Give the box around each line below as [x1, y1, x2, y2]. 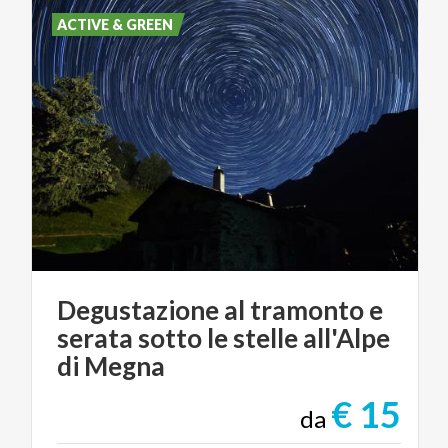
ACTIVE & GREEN [57, 16, 174, 34]
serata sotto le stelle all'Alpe [57, 322, 390, 355]
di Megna [57, 350, 165, 383]
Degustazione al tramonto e [57, 294, 383, 327]
